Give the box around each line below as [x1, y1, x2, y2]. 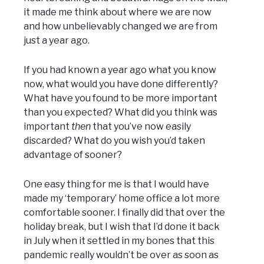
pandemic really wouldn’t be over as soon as [24, 249, 219, 261]
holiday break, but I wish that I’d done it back [24, 221, 220, 233]
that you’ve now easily [91, 121, 191, 133]
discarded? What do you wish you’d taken [24, 135, 205, 147]
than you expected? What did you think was [24, 107, 217, 118]
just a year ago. [24, 35, 90, 47]
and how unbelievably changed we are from [24, 21, 217, 32]
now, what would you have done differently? [24, 78, 218, 90]
